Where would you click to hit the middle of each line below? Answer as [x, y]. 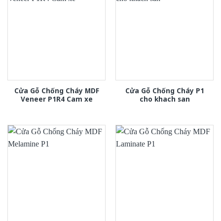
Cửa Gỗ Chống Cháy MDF [56, 90]
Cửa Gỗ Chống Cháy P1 [165, 90]
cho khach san [165, 99]
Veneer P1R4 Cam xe [56, 99]
